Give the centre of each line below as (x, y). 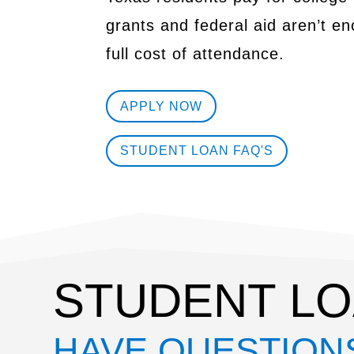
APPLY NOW (162, 106)
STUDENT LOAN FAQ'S (197, 151)
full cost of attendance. (196, 54)
